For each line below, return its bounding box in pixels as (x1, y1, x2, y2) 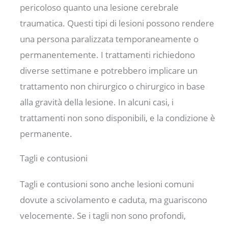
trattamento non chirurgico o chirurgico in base (20, 80, 206, 92)
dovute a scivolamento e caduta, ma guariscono (20, 193, 208, 206)
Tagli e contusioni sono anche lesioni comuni (20, 178, 194, 190)
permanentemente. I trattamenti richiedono (20, 48, 195, 61)
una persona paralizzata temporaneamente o (20, 33, 199, 45)
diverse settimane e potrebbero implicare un (20, 64, 198, 76)
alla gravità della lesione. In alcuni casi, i (20, 96, 174, 108)
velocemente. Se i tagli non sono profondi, (20, 209, 186, 221)
